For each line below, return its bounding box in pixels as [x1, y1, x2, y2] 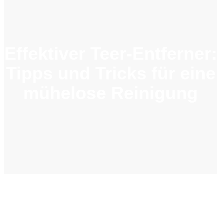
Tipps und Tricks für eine [5, 63, 216, 84]
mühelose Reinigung [23, 83, 198, 104]
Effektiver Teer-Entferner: [4, 43, 217, 64]
